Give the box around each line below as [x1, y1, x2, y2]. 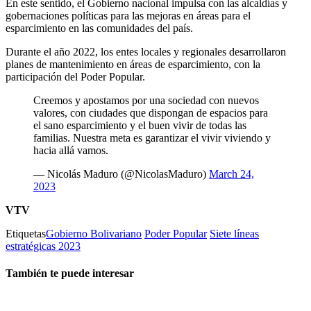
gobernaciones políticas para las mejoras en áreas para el [6, 9, 251, 22]
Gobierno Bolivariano [46, 227, 142, 239]
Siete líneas [210, 227, 259, 239]
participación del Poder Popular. [6, 70, 145, 83]
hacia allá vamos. [33, 144, 108, 156]
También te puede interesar [6, 267, 134, 280]
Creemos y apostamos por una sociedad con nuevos [33, 94, 259, 106]
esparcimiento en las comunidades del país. [6, 22, 193, 34]
